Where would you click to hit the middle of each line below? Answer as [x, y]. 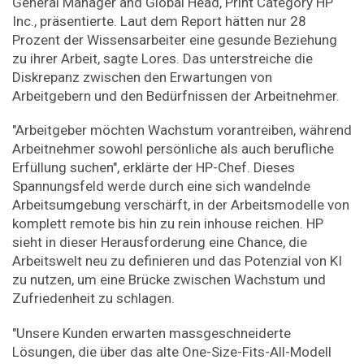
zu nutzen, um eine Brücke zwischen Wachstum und [169, 280]
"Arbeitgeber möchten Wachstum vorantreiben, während [182, 130]
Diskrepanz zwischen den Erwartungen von [142, 77]
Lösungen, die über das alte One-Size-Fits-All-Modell [172, 351]
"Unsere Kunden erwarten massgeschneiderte [152, 333]
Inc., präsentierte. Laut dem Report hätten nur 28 [159, 21]
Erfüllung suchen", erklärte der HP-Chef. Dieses [154, 168]
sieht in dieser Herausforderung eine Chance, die [160, 243]
